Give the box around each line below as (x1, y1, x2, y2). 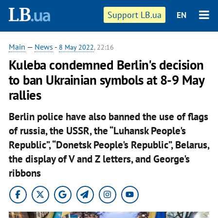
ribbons (8, 166, 41, 180)
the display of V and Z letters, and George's (8, 152, 190, 165)
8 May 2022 (58, 43, 94, 52)
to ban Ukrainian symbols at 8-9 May (8, 72, 204, 88)
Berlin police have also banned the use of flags (8, 109, 208, 123)
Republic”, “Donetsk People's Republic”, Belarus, (8, 138, 209, 151)
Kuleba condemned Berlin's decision (8, 56, 204, 73)
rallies (8, 87, 41, 103)
